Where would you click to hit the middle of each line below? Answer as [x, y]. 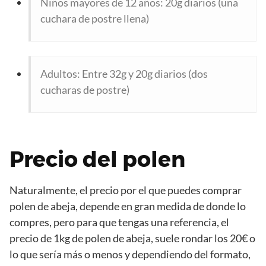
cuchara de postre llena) [95, 19]
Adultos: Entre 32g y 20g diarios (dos [124, 74]
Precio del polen [97, 159]
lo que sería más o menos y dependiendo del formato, [130, 254]
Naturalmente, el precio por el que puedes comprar [126, 190]
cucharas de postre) [85, 90]
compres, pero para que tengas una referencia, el [119, 222]
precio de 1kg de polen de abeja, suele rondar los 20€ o [132, 238]
